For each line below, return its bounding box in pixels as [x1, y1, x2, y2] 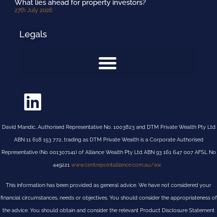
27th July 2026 [15, 6, 52, 14]
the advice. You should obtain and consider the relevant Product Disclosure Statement [2, 207, 215, 214]
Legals [19, 29, 47, 39]
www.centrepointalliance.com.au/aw [71, 161, 164, 168]
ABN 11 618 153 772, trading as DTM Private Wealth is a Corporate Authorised [14, 136, 203, 143]
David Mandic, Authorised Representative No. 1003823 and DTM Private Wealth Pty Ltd [1, 124, 216, 130]
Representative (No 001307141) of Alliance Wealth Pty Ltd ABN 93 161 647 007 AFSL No [1, 149, 216, 155]
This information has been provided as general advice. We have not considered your [6, 182, 211, 188]
